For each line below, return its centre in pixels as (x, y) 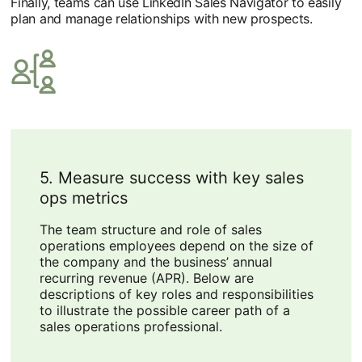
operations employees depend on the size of (176, 246)
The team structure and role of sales (150, 230)
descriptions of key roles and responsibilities (176, 295)
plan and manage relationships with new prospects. (162, 19)
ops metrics (83, 198)
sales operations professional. (130, 327)
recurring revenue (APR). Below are (146, 278)
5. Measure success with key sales (171, 178)
